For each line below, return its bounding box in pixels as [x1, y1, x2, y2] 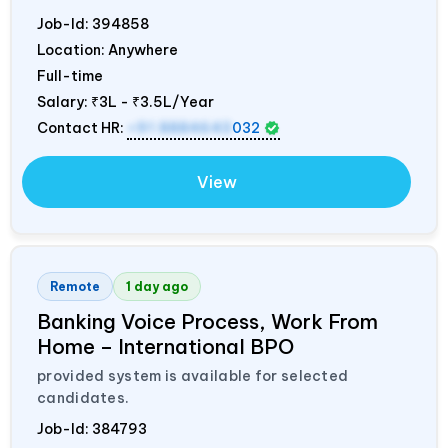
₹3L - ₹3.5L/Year [91, 92, 214, 111]
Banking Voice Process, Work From [37, 308, 378, 334]
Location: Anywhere [37, 40, 178, 59]
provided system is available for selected [37, 366, 349, 385]
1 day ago [126, 278, 188, 294]
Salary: [37, 92, 91, 111]
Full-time [37, 66, 103, 85]
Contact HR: [37, 118, 127, 137]
